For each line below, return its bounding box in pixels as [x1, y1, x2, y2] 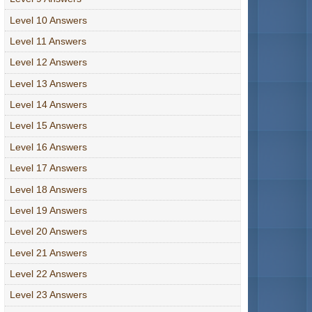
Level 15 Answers [10, 120, 87, 132]
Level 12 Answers [10, 56, 87, 68]
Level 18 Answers [10, 183, 87, 195]
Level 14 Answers [10, 99, 87, 111]
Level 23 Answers [10, 289, 87, 301]
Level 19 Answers [10, 204, 87, 216]
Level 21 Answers [10, 247, 87, 258]
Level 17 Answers [10, 162, 87, 174]
